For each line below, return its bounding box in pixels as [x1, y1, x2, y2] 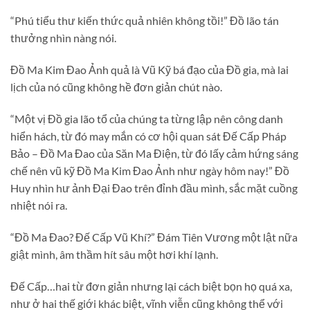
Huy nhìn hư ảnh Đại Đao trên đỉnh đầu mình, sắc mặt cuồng [10, 181, 298, 194]
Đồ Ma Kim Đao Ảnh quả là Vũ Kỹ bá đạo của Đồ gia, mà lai [10, 63, 289, 77]
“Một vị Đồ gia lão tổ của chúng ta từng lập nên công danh [10, 111, 283, 125]
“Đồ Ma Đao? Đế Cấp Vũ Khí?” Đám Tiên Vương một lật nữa [10, 230, 298, 244]
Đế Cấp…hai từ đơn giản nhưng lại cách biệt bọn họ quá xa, [10, 279, 292, 293]
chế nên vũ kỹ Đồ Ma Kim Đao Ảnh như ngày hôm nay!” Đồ [10, 163, 289, 177]
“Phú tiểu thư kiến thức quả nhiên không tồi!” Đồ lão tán [10, 14, 279, 28]
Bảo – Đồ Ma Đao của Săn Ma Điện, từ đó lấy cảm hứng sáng [10, 146, 298, 160]
